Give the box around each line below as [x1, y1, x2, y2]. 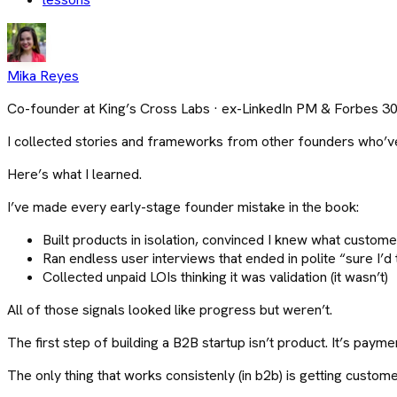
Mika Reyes [7, 66, 79, 85]
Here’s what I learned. [7, 164, 142, 183]
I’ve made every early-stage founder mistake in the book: [7, 197, 359, 216]
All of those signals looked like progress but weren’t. [7, 300, 332, 319]
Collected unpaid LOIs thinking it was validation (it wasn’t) [43, 267, 388, 286]
